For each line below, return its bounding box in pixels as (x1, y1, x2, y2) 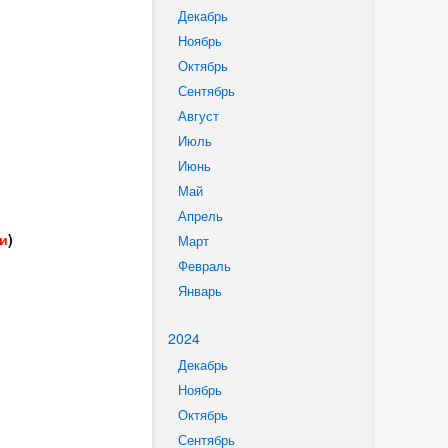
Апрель (177, 207, 223, 225)
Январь (177, 282, 222, 300)
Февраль (177, 257, 231, 275)
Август (177, 107, 219, 125)
